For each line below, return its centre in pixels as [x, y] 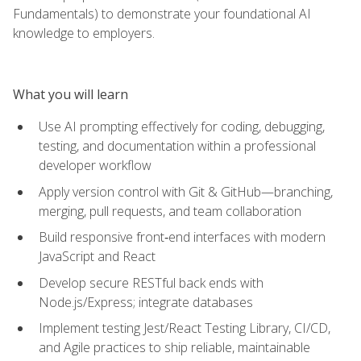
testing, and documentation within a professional [177, 145]
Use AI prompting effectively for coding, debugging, [182, 126]
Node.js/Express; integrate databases [146, 302]
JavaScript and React [97, 257]
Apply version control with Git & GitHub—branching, [186, 191]
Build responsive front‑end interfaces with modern [182, 237]
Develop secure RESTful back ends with [151, 282]
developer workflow [95, 165]
